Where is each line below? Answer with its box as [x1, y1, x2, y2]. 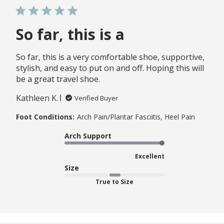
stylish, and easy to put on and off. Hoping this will [16, 62, 204, 73]
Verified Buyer [74, 93, 118, 102]
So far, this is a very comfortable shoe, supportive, [16, 51, 204, 62]
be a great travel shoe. [16, 73, 100, 84]
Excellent [135, 151, 164, 160]
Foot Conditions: [16, 111, 74, 121]
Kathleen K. [16, 92, 58, 103]
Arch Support [64, 130, 111, 140]
